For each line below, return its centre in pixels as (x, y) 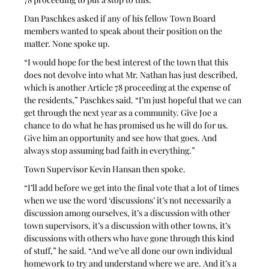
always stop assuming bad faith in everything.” (110, 150)
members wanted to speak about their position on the (124, 31)
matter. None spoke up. (67, 43)
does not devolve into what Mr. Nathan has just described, (132, 74)
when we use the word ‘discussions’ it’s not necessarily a (129, 200)
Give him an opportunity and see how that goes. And (122, 138)
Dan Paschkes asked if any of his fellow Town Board (121, 18)
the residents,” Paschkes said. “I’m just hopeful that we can (134, 100)
